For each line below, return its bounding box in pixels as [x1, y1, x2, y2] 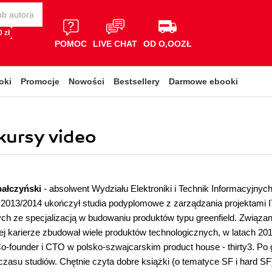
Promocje [21, 76, 59, 86]
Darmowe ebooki [169, 76, 238, 86]
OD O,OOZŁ [143, 38, 192, 49]
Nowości [69, 76, 104, 86]
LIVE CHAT [93, 38, 137, 49]
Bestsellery [114, 76, 160, 86]
